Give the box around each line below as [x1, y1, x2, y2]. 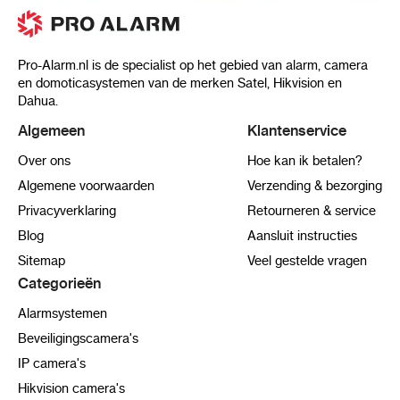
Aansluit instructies [247, 227, 357, 244]
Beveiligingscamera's [18, 329, 138, 346]
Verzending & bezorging [247, 177, 382, 194]
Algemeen [18, 121, 85, 139]
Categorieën [18, 273, 101, 292]
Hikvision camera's [18, 379, 125, 396]
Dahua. [18, 92, 58, 109]
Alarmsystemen [18, 304, 107, 321]
